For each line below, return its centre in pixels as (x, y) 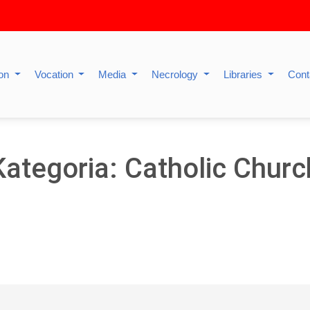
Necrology (176, 74)
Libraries (245, 74)
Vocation (55, 74)
